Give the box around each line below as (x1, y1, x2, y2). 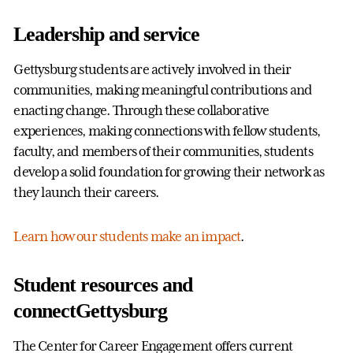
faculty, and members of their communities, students (13, 143, 313, 160)
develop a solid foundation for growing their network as (13, 164, 325, 180)
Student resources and (13, 273, 192, 297)
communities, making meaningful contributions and (13, 82, 313, 98)
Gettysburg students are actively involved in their (13, 61, 292, 78)
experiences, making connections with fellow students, (13, 123, 321, 139)
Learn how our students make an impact (13, 229, 241, 245)
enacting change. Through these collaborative (13, 102, 269, 119)
